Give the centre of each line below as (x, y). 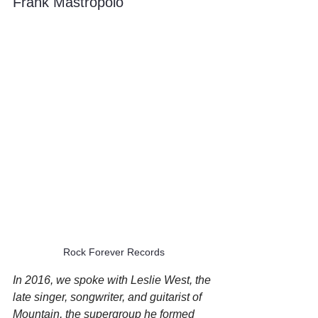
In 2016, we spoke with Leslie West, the (113, 280)
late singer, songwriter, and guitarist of (109, 297)
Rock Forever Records (114, 252)
